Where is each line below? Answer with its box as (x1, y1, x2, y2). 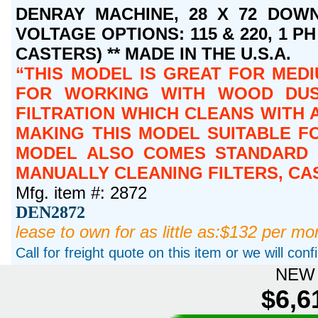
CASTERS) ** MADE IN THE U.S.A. (16, 43, 292, 63)
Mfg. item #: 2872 (16, 182, 148, 202)
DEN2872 (16, 202, 86, 221)
